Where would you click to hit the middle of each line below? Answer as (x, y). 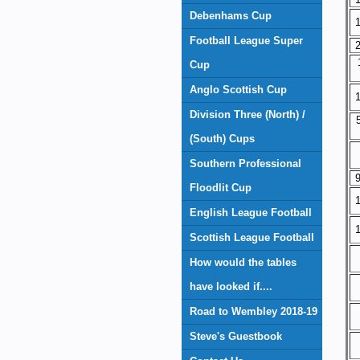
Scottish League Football (252, 237)
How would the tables (243, 262)
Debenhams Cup (231, 16)
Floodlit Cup (221, 188)
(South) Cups (222, 139)
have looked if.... (231, 286)
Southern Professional (245, 164)
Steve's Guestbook (236, 336)
